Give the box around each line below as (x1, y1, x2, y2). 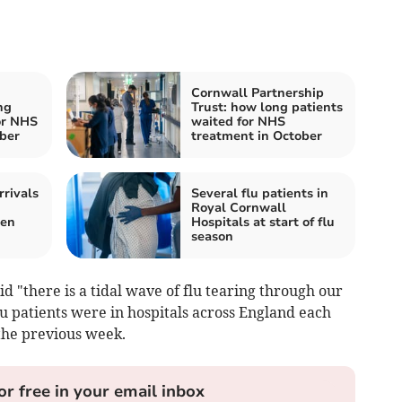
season (191, 227, 233, 245)
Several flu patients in (191, 184, 328, 202)
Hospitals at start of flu (191, 213, 335, 231)
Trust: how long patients (191, 98, 343, 116)
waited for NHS (191, 112, 285, 130)
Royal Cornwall (191, 198, 286, 216)
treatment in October (191, 127, 322, 144)
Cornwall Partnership (191, 83, 324, 101)
